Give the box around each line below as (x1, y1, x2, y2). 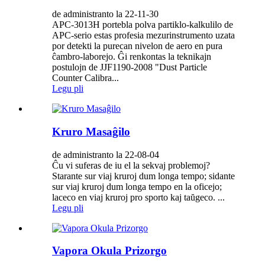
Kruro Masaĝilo (52, 125, 130, 138)
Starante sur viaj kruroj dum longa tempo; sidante (52, 170, 235, 181)
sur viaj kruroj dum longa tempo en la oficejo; (52, 181, 222, 192)
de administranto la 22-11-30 (52, 9, 159, 20)
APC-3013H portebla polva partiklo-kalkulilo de (52, 20, 233, 30)
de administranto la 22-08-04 (52, 149, 159, 160)
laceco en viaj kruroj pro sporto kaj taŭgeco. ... (52, 192, 225, 202)
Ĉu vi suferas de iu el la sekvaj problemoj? (52, 160, 210, 170)
